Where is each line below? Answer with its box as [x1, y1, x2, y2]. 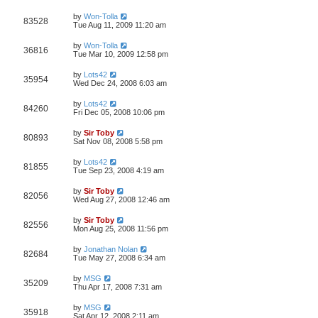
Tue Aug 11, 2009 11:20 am [73, 21, 166, 29]
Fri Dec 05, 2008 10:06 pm [73, 108, 165, 116]
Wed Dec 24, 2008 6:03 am [73, 79, 167, 87]
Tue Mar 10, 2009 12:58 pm [73, 50, 168, 58]
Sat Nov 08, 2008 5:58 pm [73, 137, 163, 146]
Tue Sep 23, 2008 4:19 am [73, 166, 164, 175]
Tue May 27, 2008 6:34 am [73, 253, 165, 262]
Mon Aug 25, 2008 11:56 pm [73, 224, 168, 233]
